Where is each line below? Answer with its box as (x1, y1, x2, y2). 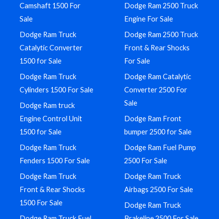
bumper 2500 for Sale (124, 128, 192, 136)
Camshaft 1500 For (20, 1, 81, 10)
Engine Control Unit (20, 114, 82, 123)
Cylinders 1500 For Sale (20, 86, 93, 94)
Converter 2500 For (124, 86, 187, 94)
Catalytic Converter (20, 44, 83, 52)
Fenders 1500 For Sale (20, 156, 90, 165)
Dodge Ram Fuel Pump (124, 143, 196, 152)
